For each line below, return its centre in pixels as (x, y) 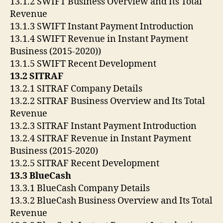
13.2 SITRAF (37, 76)
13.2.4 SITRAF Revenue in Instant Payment (101, 138)
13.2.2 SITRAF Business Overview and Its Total (108, 101)
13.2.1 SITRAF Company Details (76, 89)
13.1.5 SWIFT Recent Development (83, 64)
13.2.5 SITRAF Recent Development (85, 163)
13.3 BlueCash (41, 176)
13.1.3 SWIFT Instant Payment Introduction (102, 26)
